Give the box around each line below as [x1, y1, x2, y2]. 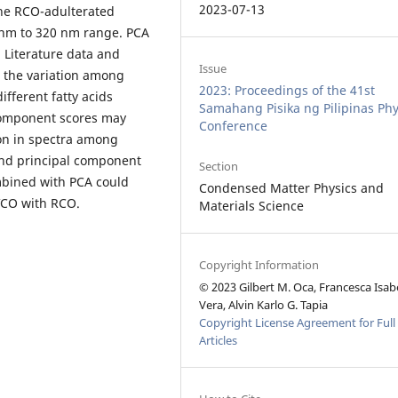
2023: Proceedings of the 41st [199, 81, 376, 99]
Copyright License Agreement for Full [199, 314, 396, 330]
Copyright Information [199, 256, 320, 273]
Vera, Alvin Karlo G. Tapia [199, 296, 329, 313]
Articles [199, 331, 238, 348]
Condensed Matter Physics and [199, 179, 385, 196]
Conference [199, 116, 268, 134]
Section [199, 157, 239, 174]
